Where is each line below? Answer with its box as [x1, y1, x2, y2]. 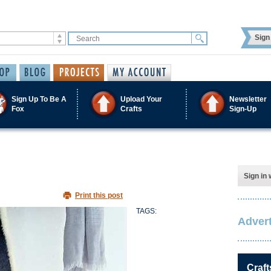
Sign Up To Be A [11, 94, 67, 103]
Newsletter [229, 94, 267, 103]
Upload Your [120, 94, 162, 103]
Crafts [120, 104, 142, 113]
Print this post [75, 191, 123, 200]
